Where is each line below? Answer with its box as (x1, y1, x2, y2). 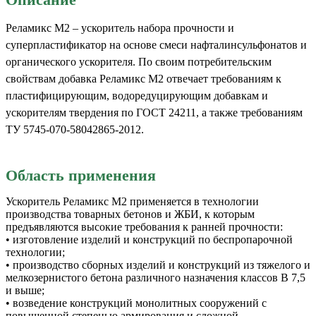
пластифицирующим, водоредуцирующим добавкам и (6, 89, 268, 102)
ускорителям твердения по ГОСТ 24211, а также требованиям (6, 106, 303, 119)
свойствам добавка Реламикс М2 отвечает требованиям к (6, 72, 281, 85)
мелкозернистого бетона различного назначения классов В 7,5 (6, 271, 305, 284)
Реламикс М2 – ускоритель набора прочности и (6, 21, 234, 34)
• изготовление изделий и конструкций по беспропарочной (6, 233, 293, 245)
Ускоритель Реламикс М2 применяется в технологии (6, 195, 259, 207)
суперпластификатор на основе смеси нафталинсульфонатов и (6, 38, 307, 51)
